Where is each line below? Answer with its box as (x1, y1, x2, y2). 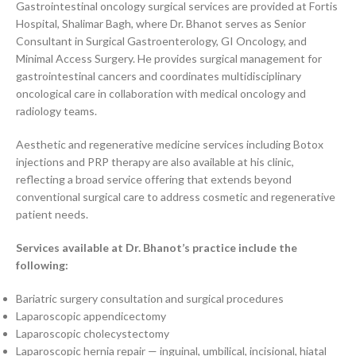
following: (16, 258, 68, 272)
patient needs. (16, 207, 88, 221)
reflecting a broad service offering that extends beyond (16, 172, 292, 186)
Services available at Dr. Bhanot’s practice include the (16, 241, 297, 254)
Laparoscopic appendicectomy (16, 309, 166, 323)
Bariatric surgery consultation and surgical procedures (16, 292, 284, 305)
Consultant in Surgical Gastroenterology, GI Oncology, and (16, 34, 307, 48)
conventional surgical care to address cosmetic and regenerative (16, 190, 335, 203)
